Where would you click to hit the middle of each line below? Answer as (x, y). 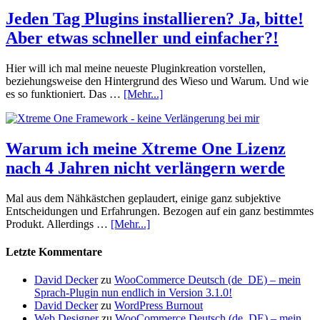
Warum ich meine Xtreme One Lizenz (146, 148)
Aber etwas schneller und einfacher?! (142, 37)
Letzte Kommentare (54, 251)
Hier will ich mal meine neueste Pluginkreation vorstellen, (136, 68)
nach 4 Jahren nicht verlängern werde (145, 167)
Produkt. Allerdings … (58, 224)
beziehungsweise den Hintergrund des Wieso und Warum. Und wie (157, 81)
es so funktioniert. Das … (65, 94)
